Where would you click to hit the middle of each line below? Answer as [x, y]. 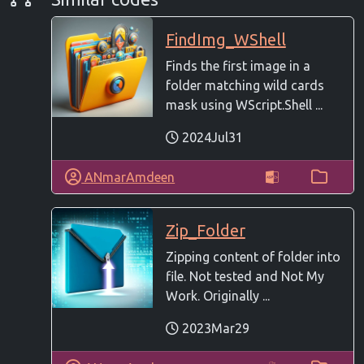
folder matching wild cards [245, 85]
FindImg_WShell [225, 39]
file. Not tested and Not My [245, 276]
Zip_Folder [205, 230]
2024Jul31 [210, 137]
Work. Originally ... [217, 295]
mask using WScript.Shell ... [244, 104]
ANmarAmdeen [128, 177]
